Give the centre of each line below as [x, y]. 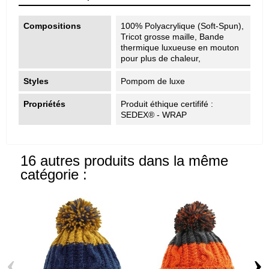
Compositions [52, 26]
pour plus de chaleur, [161, 58]
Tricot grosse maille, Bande [173, 36]
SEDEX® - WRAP [154, 114]
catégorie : [54, 174]
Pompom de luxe [153, 81]
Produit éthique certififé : [167, 104]
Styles [36, 81]
